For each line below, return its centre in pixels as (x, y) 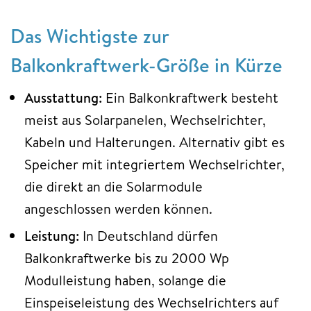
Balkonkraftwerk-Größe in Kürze (149, 65)
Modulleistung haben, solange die (125, 280)
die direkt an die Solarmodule (114, 186)
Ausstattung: (63, 97)
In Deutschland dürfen (149, 235)
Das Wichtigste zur (90, 35)
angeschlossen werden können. (118, 208)
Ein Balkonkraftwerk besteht (190, 97)
